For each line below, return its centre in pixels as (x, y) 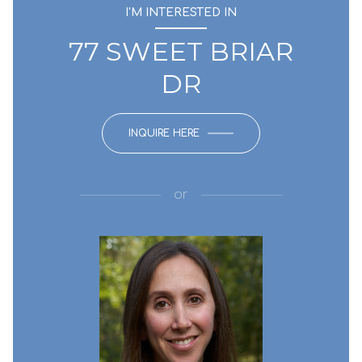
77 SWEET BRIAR (181, 51)
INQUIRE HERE (164, 133)
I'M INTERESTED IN (181, 13)
